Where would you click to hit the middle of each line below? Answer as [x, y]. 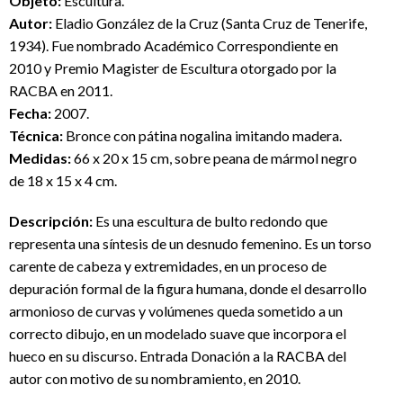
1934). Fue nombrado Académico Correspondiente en [174, 45]
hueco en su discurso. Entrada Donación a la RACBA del [178, 356]
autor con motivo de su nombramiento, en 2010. [155, 378]
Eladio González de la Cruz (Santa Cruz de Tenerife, [210, 23]
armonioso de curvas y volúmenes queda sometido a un [176, 311]
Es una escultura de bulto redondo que [210, 221]
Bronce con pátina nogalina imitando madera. [202, 135]
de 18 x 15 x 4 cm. [63, 180]
